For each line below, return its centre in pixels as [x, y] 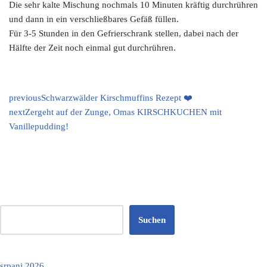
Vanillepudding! [39, 126]
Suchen [152, 220]
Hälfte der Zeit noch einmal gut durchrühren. [92, 48]
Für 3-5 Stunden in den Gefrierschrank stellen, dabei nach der [124, 33]
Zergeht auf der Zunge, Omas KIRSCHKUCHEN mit [123, 112]
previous [25, 98]
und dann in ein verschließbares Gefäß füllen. [94, 19]
